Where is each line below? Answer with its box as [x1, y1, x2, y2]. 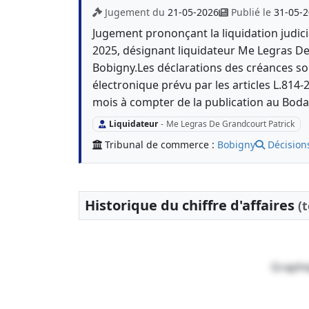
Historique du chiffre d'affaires [85, 196, 298, 215]
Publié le [231, 6, 274, 19]
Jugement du [105, 6, 168, 19]
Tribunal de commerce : [105, 138, 217, 152]
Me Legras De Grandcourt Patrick [166, 118, 295, 130]
